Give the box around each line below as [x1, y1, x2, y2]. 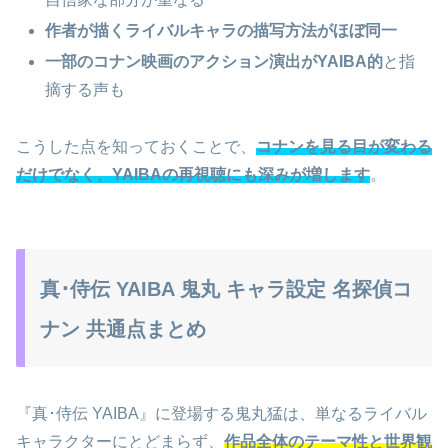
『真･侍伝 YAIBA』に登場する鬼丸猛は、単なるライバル [16, 404, 427, 422]
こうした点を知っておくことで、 [16, 138, 256, 156]
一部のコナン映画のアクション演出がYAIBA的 [45, 53, 384, 71]
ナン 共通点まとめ [40, 318, 206, 341]
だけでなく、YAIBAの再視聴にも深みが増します [16, 166, 370, 184]
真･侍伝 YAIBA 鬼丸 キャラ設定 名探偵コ [40, 278, 412, 301]
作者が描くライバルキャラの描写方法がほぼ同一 [45, 22, 398, 40]
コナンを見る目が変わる [256, 138, 432, 156]
